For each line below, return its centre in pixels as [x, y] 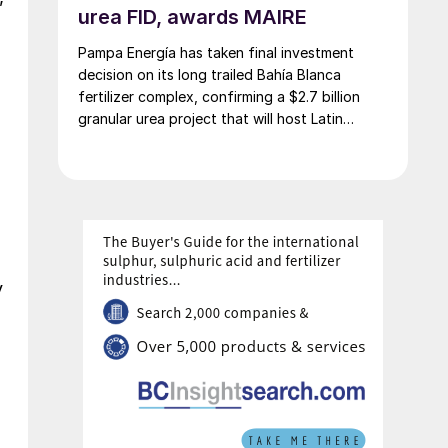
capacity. [108, 162]
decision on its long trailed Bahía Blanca [209, 74]
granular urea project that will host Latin [210, 118]
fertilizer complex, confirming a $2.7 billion [219, 96]
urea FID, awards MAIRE [192, 16]
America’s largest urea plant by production [219, 140]
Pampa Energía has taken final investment [216, 52]
